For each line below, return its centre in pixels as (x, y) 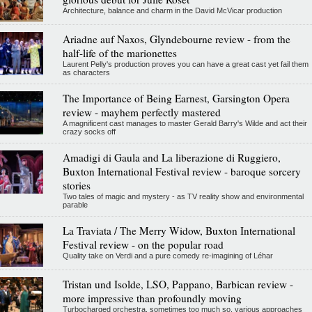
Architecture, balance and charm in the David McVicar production (172, 10)
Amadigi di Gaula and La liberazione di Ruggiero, (171, 157)
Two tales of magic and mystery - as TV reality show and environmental (183, 196)
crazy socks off (89, 131)
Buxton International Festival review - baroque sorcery (181, 171)
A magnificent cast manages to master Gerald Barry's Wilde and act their (185, 123)
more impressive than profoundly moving (152, 298)
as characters (86, 72)
